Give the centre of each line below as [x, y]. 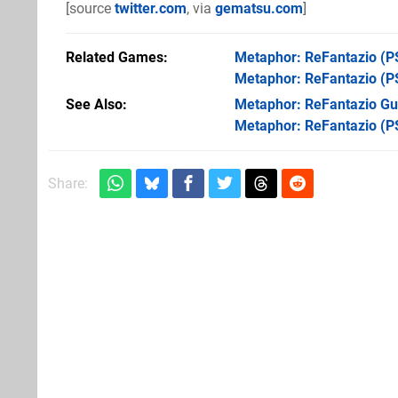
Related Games [115, 57]
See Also [94, 104]
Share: [68, 183]
